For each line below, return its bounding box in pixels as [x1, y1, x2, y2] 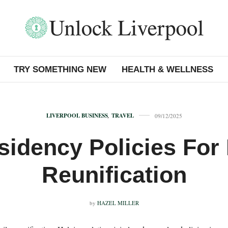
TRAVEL [111, 111, 134, 120]
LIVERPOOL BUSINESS [46, 111, 108, 120]
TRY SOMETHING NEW [13, 64, 106, 74]
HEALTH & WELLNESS [121, 64, 213, 74]
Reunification [41, 162, 187, 188]
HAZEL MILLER [97, 199, 139, 207]
